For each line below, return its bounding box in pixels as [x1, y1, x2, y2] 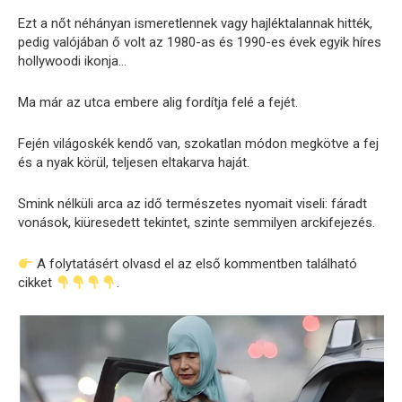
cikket [18, 275, 56, 292]
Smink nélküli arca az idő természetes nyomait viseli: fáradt [18, 196, 367, 213]
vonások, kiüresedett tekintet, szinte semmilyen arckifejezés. [18, 214, 375, 232]
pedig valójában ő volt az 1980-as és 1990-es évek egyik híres [18, 34, 381, 51]
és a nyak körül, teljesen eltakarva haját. [18, 154, 249, 171]
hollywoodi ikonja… [18, 53, 127, 70]
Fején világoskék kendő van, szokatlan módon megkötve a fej [18, 135, 379, 153]
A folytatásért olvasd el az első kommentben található [33, 256, 358, 273]
